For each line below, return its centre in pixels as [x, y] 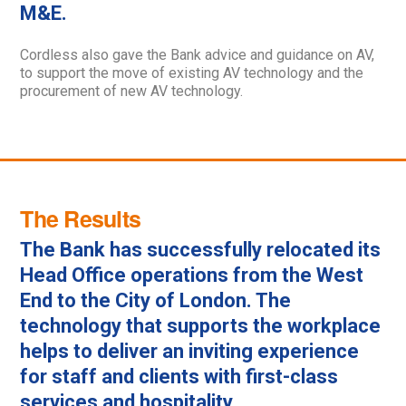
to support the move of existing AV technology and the [192, 73]
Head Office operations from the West [192, 275]
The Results [81, 218]
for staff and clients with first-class [179, 377]
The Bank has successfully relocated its [201, 250]
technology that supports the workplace [201, 326]
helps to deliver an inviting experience [190, 352]
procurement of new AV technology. [132, 91]
